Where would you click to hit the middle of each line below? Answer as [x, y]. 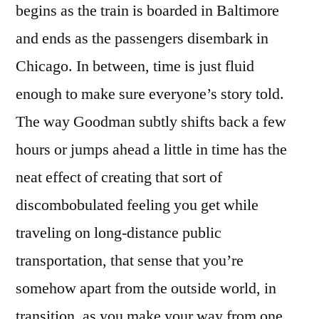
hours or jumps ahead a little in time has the [151, 150]
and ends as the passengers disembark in [142, 39]
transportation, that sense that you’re [130, 261]
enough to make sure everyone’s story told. [150, 94]
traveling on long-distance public [119, 233]
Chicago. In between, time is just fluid [135, 67]
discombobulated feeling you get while [137, 205]
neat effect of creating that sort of [119, 178]
